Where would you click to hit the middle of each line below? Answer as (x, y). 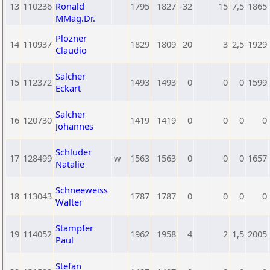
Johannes (74, 126)
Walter (69, 202)
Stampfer (74, 228)
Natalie (70, 164)
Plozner (71, 38)
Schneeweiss (82, 190)
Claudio (71, 50)
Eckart (68, 88)
